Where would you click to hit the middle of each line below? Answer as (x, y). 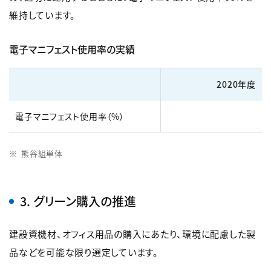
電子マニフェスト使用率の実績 (72, 49)
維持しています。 (42, 15)
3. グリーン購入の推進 (78, 201)
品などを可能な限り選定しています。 (84, 252)
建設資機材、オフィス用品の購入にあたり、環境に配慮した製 (132, 234)
